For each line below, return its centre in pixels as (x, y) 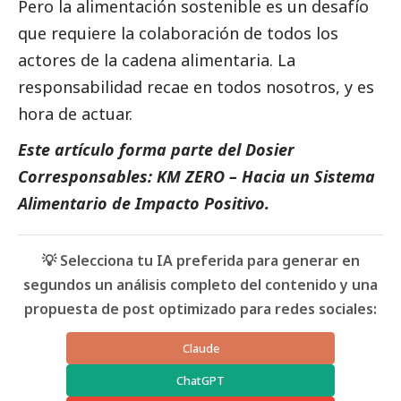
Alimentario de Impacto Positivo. (144, 204)
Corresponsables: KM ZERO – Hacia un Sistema (196, 177)
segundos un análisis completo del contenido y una (200, 285)
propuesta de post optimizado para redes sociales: (200, 309)
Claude (200, 349)
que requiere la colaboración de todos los (178, 34)
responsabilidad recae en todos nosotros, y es (196, 87)
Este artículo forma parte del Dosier (156, 150)
